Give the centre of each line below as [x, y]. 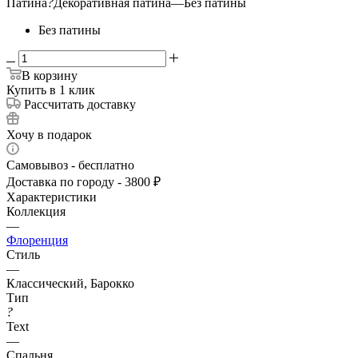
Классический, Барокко [70, 283]
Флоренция [37, 240]
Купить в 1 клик [51, 89]
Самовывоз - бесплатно [70, 165]
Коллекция [36, 211]
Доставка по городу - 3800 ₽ [84, 181]
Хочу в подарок [49, 134]
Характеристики [52, 197]
